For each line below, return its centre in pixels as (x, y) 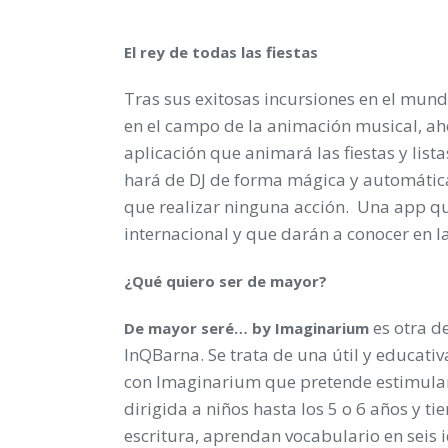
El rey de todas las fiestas (221, 51)
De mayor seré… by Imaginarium (246, 327)
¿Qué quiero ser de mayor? (225, 280)
